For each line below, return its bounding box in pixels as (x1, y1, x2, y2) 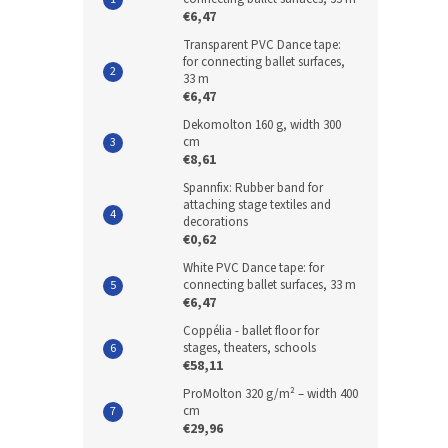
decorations (183, 212, 248, 231)
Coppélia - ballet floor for (183, 321, 319, 340)
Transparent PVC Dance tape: (183, 35, 341, 54)
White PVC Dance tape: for (183, 258, 324, 277)
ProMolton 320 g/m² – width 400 (183, 384, 358, 403)
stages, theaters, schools (183, 338, 316, 357)
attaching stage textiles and (183, 195, 331, 214)
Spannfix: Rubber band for (183, 178, 323, 197)
